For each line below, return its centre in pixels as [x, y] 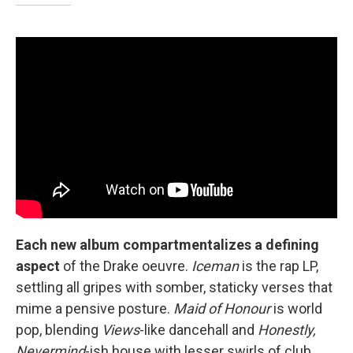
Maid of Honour [222, 308]
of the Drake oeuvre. [126, 266]
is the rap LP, [279, 266]
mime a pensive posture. [95, 308]
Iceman [215, 266]
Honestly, [287, 329]
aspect [38, 266]
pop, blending [59, 329]
